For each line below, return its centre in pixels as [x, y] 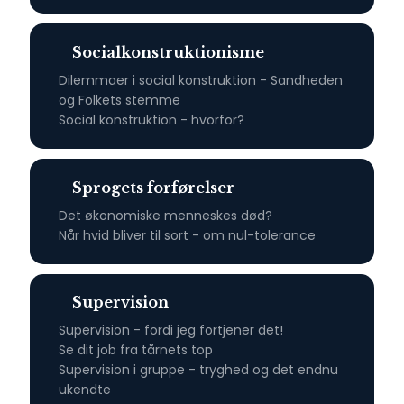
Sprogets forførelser [153, 187]
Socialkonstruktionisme [168, 52]
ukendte [84, 390]
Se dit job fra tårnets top [135, 350]
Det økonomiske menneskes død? [165, 215]
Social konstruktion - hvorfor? [151, 119]
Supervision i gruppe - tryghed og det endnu [198, 370]
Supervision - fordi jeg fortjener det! [170, 331]
